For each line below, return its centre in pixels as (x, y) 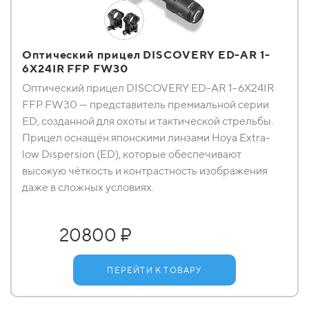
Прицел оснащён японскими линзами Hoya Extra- (146, 138)
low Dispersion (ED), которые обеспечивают (132, 154)
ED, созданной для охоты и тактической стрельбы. (148, 121)
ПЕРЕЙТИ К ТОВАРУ (154, 270)
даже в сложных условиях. (88, 187)
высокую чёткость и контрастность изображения (145, 171)
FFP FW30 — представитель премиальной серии (146, 104)
